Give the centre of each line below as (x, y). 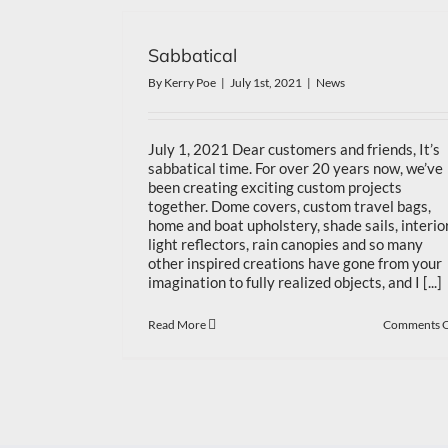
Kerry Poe (190, 82)
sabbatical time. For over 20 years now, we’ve (295, 168)
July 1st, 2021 (266, 82)
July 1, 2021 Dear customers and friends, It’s (294, 149)
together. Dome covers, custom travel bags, (289, 206)
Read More (177, 324)
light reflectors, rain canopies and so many (285, 244)
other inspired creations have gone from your (295, 263)
